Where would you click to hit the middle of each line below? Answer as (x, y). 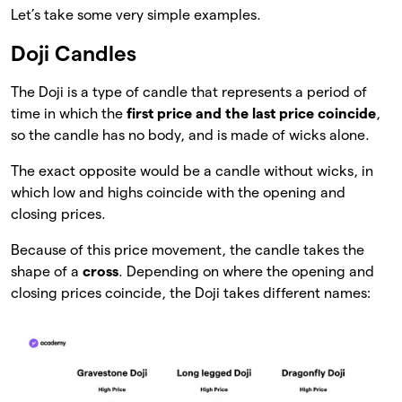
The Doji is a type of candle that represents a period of (189, 92)
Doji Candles (74, 54)
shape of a (47, 272)
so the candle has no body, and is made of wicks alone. (190, 135)
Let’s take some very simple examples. (136, 15)
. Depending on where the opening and (246, 272)
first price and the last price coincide (251, 114)
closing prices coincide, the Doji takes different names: (191, 293)
